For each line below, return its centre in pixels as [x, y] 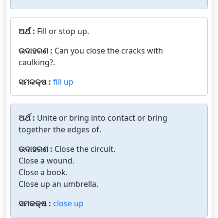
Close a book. [43, 172]
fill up [63, 82]
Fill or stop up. [63, 31]
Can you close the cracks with [109, 50]
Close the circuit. [85, 149]
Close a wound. [46, 160]
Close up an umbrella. [58, 184]
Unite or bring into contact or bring [102, 118]
